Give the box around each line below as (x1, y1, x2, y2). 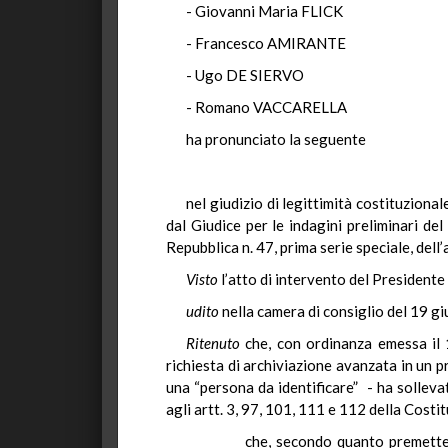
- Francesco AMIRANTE (186, 34, 346, 52)
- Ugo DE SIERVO (186, 66, 304, 84)
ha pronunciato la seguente (186, 130, 366, 148)
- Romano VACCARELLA (186, 98, 347, 116)
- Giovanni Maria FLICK (186, 2, 343, 20)
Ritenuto (186, 334, 240, 352)
